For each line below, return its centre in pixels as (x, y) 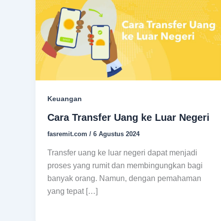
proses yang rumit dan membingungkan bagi (125, 166)
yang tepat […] (73, 191)
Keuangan (65, 98)
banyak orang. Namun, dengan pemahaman (124, 179)
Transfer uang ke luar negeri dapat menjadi (122, 153)
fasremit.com (68, 134)
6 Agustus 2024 (116, 134)
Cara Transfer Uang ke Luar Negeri (129, 118)
